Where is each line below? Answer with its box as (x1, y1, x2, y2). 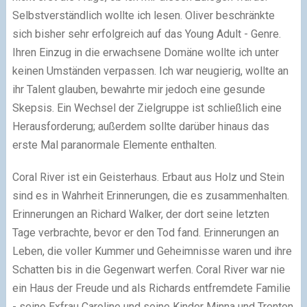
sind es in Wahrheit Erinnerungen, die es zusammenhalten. (12, 189, 289, 203)
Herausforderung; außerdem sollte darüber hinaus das (12, 120, 269, 134)
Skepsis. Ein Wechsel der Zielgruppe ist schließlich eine (12, 101, 282, 115)
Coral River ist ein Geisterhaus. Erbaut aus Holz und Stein (12, 171, 284, 184)
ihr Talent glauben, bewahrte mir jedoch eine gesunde (12, 83, 265, 97)
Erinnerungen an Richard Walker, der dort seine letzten (12, 208, 269, 221)
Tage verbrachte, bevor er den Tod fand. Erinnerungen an (12, 226, 279, 240)
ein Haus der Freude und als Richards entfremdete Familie (12, 282, 291, 295)
